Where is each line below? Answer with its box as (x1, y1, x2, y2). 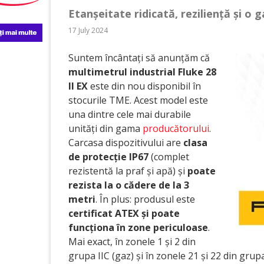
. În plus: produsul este (95, 193, 195, 206)
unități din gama (68, 122, 143, 135)
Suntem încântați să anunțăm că (68, 51, 210, 64)
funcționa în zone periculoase (68, 221, 208, 234)
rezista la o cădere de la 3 (68, 179, 189, 192)
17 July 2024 (68, 25, 108, 35)
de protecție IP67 (68, 150, 148, 163)
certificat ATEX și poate (68, 207, 180, 220)
